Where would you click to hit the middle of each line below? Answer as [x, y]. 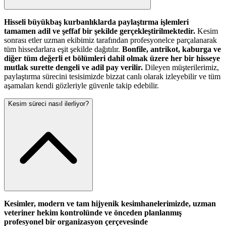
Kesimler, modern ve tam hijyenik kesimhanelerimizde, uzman [110, 203]
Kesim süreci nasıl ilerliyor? [48, 103]
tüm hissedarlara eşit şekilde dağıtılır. [63, 49]
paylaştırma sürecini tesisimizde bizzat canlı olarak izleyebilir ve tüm [112, 76]
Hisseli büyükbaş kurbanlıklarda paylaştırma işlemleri [96, 22]
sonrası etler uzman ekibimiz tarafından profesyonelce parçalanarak [110, 40]
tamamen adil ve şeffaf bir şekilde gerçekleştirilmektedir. [100, 31]
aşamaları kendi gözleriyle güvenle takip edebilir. [81, 85]
